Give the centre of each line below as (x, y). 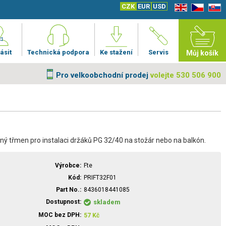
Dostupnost (63, 202)
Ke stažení (116, 52)
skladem (107, 202)
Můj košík (202, 53)
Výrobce (67, 165)
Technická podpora (58, 52)
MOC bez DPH (59, 215)
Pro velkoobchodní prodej (102, 75)
